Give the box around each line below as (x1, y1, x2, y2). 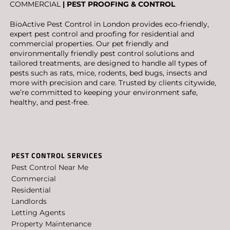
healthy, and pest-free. (10, 98, 89, 107)
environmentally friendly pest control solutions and (10, 49, 194, 59)
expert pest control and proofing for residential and (10, 29, 194, 39)
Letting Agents (11, 207, 66, 217)
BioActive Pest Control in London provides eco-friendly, (10, 20, 209, 29)
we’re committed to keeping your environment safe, (10, 88, 198, 98)
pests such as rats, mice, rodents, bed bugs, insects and (10, 68, 207, 78)
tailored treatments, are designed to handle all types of (10, 59, 207, 68)
